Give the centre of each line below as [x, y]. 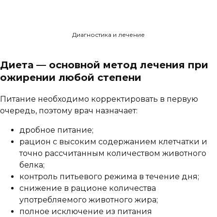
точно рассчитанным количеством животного [113, 154]
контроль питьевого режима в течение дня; [109, 177]
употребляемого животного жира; [89, 200]
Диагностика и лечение [108, 35]
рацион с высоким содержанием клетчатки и [113, 142]
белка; [32, 165]
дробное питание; [56, 130]
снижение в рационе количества [88, 188]
